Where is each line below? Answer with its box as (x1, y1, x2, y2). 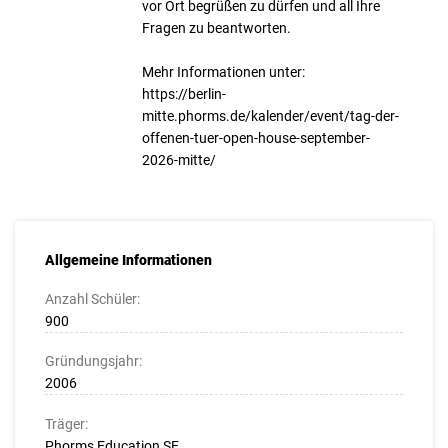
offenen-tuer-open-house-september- (142, 130, 370, 147)
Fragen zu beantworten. (142, 20, 291, 37)
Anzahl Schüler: (44, 290, 140, 307)
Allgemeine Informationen (44, 252, 212, 269)
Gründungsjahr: (44, 353, 142, 370)
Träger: (44, 415, 88, 432)
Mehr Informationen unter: (142, 64, 305, 81)
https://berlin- (142, 86, 226, 103)
